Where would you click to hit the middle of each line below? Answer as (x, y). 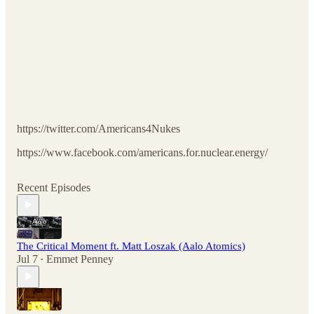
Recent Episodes (54, 187)
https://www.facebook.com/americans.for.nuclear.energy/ (142, 152)
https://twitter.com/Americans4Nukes (98, 128)
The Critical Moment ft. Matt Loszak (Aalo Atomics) (131, 246)
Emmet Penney (80, 259)
